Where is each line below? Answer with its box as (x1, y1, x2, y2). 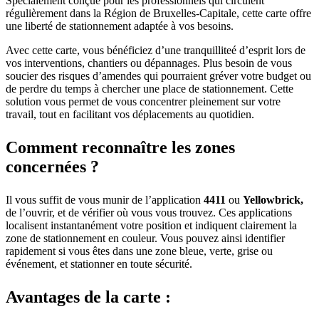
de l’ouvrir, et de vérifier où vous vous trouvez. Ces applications (6, 206, 292, 219)
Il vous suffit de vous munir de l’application (6, 194, 204, 206)
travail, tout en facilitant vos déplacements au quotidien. (6, 108, 254, 121)
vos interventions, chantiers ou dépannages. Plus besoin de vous (6, 57, 292, 70)
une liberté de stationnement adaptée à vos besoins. (6, 20, 234, 33)
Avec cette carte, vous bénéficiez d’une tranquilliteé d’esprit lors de (6, 44, 305, 57)
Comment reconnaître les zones (6, 138, 235, 157)
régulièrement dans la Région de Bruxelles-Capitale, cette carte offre (6, 7, 311, 20)
